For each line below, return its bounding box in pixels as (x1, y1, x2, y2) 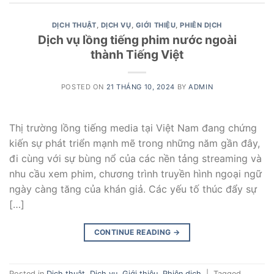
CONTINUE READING (94, 227, 173, 237)
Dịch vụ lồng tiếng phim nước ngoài (37, 32, 237, 47)
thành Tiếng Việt (91, 46, 183, 62)
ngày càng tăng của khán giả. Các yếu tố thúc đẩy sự (9, 182, 257, 195)
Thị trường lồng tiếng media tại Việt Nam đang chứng (9, 121, 257, 134)
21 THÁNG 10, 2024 (106, 82, 176, 91)
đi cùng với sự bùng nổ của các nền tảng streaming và (9, 152, 262, 165)
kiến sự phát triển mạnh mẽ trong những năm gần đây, (9, 136, 260, 149)
